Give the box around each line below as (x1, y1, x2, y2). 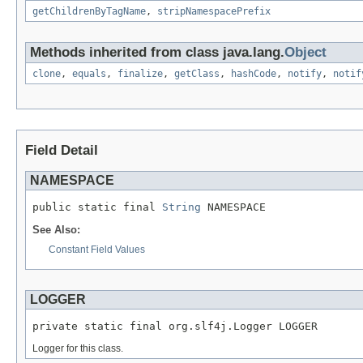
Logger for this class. (32, 342, 123, 354)
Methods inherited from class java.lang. (30, 45, 284, 61)
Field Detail (25, 143, 98, 159)
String (162, 201, 201, 214)
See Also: (32, 224, 80, 237)
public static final (32, 201, 162, 214)
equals (72, 68, 106, 80)
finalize (117, 68, 163, 80)
